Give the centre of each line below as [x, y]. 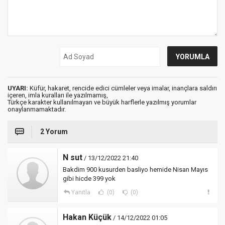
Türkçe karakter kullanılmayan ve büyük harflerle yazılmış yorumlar [102, 102]
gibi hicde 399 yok [89, 179]
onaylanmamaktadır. [37, 109]
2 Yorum [54, 132]
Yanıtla [81, 192]
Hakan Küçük [87, 217]
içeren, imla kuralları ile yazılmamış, [58, 95]
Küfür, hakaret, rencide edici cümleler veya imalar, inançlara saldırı [123, 88]
